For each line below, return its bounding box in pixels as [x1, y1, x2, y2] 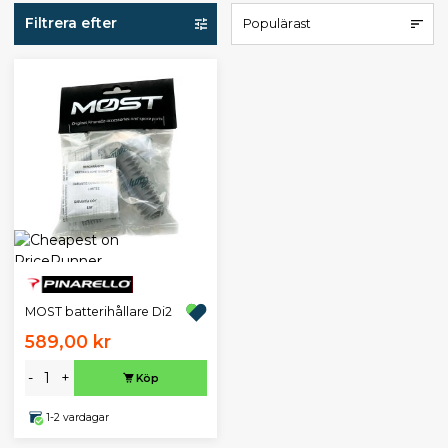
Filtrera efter [24, 14, 117, 32]
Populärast [242, 15, 311, 31]
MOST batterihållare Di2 [24, 304, 172, 320]
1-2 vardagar [45, 410, 109, 424]
